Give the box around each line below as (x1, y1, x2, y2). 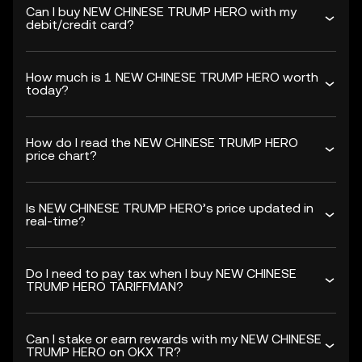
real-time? (26, 213, 86, 229)
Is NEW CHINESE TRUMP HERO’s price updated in (26, 200, 314, 216)
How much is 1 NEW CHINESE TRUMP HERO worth (26, 69, 318, 85)
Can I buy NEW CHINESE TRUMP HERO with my (26, 4, 297, 19)
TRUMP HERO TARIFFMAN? (26, 279, 183, 294)
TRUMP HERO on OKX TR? (26, 344, 181, 360)
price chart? (26, 148, 97, 163)
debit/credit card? (26, 17, 134, 32)
